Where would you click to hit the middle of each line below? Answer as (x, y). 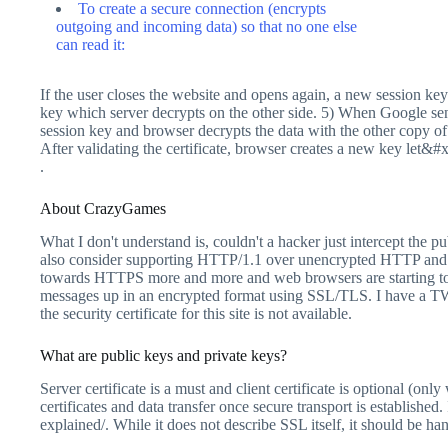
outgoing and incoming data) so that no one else (206, 26)
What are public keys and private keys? (163, 355)
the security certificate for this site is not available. (196, 313)
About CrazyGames (103, 208)
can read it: (90, 44)
